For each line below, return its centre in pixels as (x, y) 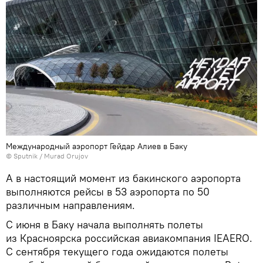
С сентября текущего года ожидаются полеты (117, 251)
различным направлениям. (70, 205)
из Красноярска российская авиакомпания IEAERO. (129, 238)
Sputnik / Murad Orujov (51, 156)
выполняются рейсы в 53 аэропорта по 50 (108, 191)
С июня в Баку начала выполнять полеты (104, 224)
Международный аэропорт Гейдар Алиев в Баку (97, 146)
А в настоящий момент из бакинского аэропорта (123, 178)
